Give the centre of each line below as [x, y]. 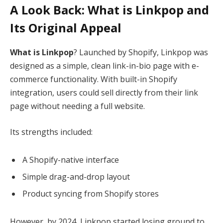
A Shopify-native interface [71, 160]
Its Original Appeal [66, 28]
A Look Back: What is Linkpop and [110, 10]
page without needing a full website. [77, 106]
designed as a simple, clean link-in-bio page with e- [105, 66]
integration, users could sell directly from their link [104, 93]
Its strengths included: [51, 132]
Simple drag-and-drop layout [76, 176]
